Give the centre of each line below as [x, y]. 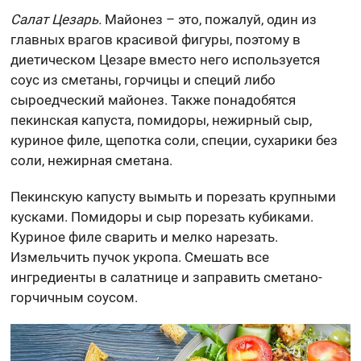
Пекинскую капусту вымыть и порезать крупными [174, 196]
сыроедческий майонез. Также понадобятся [154, 100]
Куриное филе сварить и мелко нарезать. [145, 237]
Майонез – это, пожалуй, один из [210, 19]
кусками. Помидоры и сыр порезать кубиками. [162, 216]
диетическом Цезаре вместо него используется [166, 59]
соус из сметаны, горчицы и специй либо [143, 79]
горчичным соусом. [75, 297]
